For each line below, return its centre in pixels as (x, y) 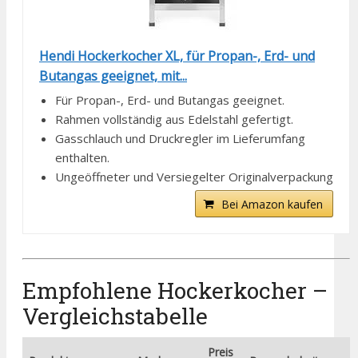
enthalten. (82, 157)
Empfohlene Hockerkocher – (175, 291)
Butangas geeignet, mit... (113, 76)
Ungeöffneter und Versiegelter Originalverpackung (194, 176)
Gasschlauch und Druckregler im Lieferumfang (180, 138)
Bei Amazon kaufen (272, 204)
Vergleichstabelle (115, 316)
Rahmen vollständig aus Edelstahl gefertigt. (174, 119)
